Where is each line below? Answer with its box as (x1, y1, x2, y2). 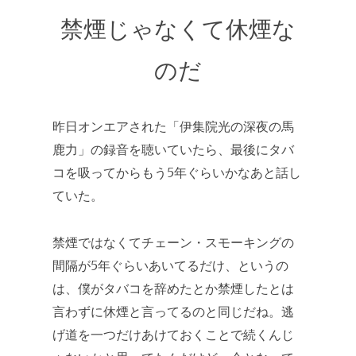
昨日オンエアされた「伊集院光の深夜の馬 (52, 118, 294, 135)
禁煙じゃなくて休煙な (60, 14, 296, 44)
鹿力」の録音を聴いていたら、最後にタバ (52, 141, 294, 158)
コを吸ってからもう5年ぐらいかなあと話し (52, 164, 301, 181)
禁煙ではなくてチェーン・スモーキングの (52, 234, 294, 251)
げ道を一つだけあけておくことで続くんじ (52, 327, 294, 343)
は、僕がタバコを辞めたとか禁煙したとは (52, 281, 294, 297)
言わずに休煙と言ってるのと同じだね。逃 (52, 304, 294, 320)
